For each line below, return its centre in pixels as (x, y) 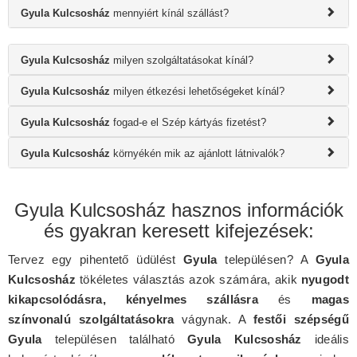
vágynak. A (214, 320)
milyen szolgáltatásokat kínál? (182, 61)
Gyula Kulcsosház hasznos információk (178, 210)
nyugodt (325, 280)
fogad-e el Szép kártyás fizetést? (188, 123)
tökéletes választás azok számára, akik (188, 280)
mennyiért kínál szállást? (169, 14)
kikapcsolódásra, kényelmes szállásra (133, 300)
